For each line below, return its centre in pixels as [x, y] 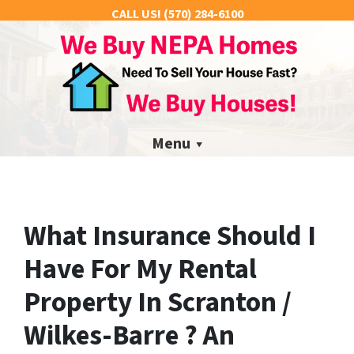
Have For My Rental [140, 269]
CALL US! [136, 14]
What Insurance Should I [170, 236]
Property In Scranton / [158, 302]
